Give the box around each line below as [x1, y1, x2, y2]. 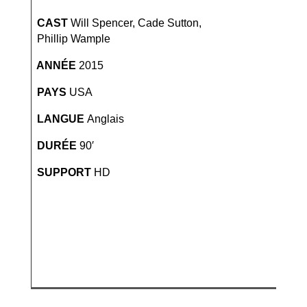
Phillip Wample [31, 33, 110, 45]
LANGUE [31, 113, 87, 125]
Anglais [86, 113, 124, 125]
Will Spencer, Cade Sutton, [70, 17, 201, 29]
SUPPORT [31, 167, 94, 179]
